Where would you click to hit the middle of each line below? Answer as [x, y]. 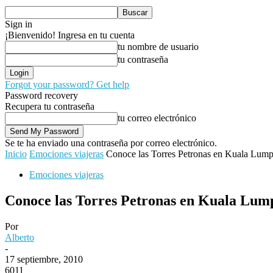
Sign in [19, 24]
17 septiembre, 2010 [44, 259]
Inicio [16, 154]
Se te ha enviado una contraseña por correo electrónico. [111, 143]
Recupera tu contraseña [50, 106]
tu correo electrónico [157, 118]
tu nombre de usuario [158, 47]
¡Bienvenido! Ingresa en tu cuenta [70, 35]
